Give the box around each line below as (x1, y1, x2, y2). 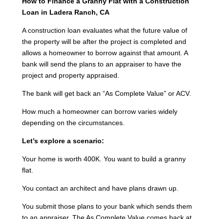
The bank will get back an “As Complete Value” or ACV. (22, 89, 191, 97)
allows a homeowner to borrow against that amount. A (22, 48, 188, 57)
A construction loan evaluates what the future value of (22, 26, 187, 34)
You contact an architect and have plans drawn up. (22, 184, 178, 192)
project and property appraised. (22, 71, 119, 79)
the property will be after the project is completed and (22, 37, 186, 45)
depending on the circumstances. (22, 118, 125, 127)
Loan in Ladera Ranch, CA (22, 8, 109, 16)
